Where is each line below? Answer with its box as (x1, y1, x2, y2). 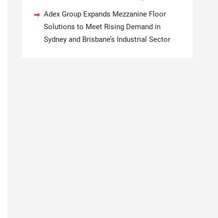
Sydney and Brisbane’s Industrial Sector (44, 35, 170, 44)
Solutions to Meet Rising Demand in (44, 22, 161, 31)
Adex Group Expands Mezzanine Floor (44, 10, 166, 18)
